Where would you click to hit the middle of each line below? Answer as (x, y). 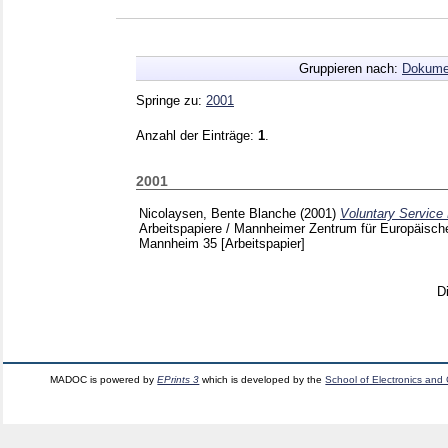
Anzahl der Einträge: (197, 135)
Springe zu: (171, 100)
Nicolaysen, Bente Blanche (217, 213)
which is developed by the (262, 379)
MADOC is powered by (104, 379)
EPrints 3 (178, 379)
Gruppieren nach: (350, 68)
